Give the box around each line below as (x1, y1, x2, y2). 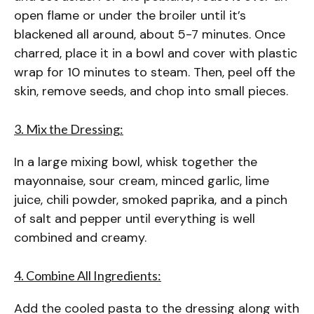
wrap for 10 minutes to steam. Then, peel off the (14, 64, 295, 81)
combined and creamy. (14, 229, 146, 247)
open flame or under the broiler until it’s (14, 7, 246, 25)
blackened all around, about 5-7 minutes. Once (14, 26, 285, 43)
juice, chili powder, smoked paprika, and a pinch (14, 191, 287, 209)
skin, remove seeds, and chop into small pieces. (14, 83, 288, 100)
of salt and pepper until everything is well (14, 210, 255, 228)
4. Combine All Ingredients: (14, 268, 161, 284)
